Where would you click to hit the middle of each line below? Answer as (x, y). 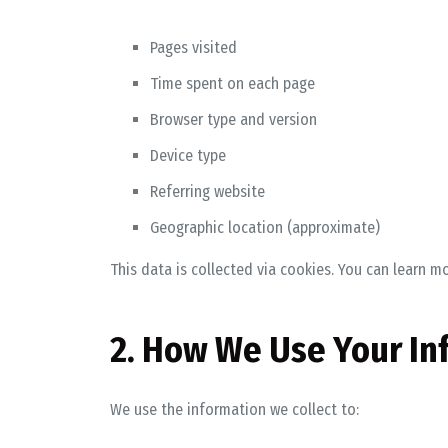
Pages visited (193, 47)
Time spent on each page (232, 83)
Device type (187, 155)
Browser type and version (233, 119)
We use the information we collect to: (234, 409)
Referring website (207, 191)
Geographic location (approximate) (264, 227)
